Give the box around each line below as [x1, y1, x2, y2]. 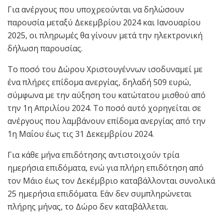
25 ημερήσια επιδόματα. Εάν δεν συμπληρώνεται [7, 188, 192, 199]
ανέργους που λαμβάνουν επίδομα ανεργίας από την [7, 115, 206, 126]
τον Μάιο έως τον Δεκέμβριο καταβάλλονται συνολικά [7, 175, 215, 186]
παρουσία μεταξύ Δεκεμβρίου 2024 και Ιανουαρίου [7, 16, 201, 28]
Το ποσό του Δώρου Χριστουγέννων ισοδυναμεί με [7, 63, 203, 75]
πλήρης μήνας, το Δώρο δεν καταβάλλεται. [7, 201, 168, 212]
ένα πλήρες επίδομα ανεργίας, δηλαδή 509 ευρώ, [7, 76, 191, 88]
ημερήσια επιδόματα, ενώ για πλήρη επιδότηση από [7, 162, 204, 173]
